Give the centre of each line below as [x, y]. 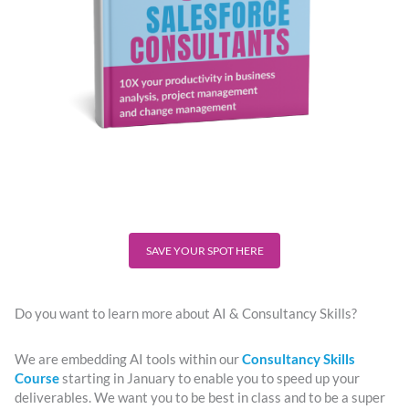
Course [37, 379]
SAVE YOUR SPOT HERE [204, 250]
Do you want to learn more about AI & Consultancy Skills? [186, 313]
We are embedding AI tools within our [128, 360]
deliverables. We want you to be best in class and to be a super [200, 398]
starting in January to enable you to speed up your [210, 379]
